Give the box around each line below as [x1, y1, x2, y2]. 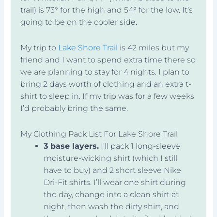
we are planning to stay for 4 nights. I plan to [20, 67, 190, 77]
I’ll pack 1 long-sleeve [99, 141, 181, 151]
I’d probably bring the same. [20, 103, 128, 113]
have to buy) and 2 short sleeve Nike [44, 165, 182, 175]
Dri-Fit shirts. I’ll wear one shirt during [44, 177, 186, 187]
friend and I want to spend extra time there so [20, 55, 196, 64]
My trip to [20, 43, 59, 52]
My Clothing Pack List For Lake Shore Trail [20, 129, 178, 139]
